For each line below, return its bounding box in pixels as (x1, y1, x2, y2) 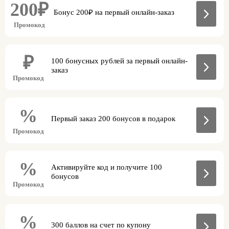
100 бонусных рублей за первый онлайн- (51, 56, 188, 65)
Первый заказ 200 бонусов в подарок (51, 114, 175, 123)
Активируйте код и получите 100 (51, 163, 162, 171)
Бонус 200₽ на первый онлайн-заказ (54, 8, 174, 16)
